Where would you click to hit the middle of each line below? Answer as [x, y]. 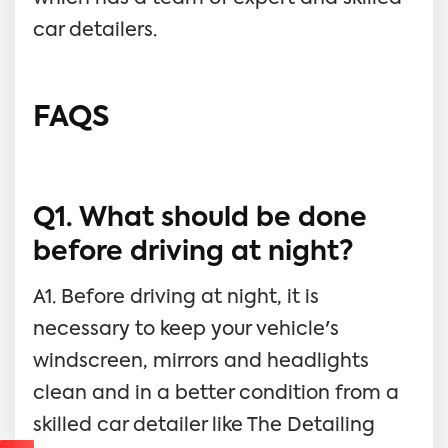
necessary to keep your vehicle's [186, 329]
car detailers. [95, 30]
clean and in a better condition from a [216, 393]
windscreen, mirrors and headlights [201, 361]
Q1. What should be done [200, 218]
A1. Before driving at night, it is [176, 297]
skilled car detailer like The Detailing [204, 425]
